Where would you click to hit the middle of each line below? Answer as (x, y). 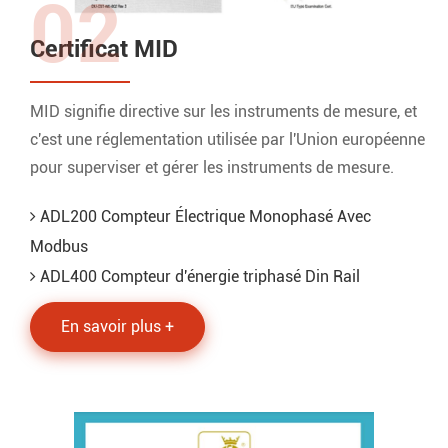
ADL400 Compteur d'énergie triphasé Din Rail (198, 277)
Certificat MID (104, 49)
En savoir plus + (117, 327)
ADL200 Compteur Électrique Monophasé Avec (203, 217)
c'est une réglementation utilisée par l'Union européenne (227, 140)
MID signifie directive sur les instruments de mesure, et (223, 112)
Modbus (59, 247)
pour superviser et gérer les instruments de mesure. (212, 168)
